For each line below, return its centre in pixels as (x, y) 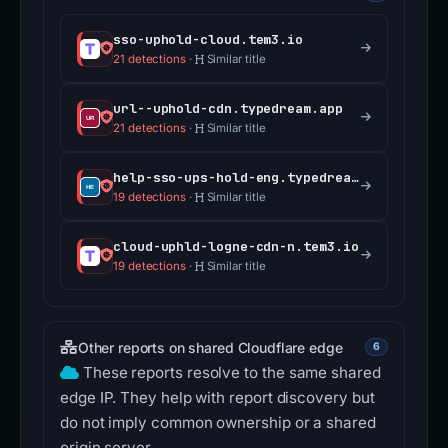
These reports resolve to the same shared (231, 373)
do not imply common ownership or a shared (218, 423)
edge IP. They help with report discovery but (217, 398)
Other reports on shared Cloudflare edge (210, 347)
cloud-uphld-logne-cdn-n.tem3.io (236, 247)
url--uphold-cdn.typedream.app (228, 109)
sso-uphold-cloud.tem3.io (208, 40)
